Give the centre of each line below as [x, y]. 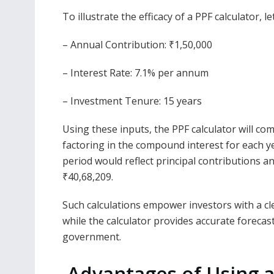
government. [92, 237]
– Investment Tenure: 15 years [132, 101]
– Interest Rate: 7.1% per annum [135, 73]
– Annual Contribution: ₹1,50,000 [137, 45]
